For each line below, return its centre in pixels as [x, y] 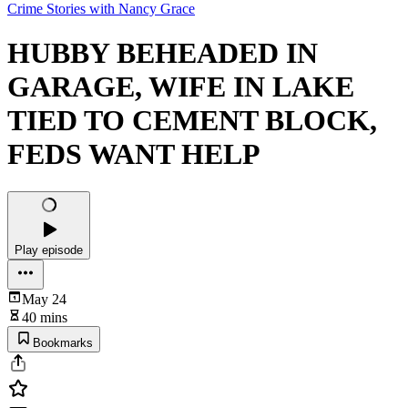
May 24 [44, 299]
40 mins [45, 317]
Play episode [49, 250]
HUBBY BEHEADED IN [163, 53]
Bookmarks [63, 342]
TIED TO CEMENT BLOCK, [192, 121]
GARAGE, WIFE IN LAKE [181, 87]
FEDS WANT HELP [134, 154]
